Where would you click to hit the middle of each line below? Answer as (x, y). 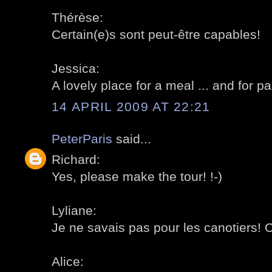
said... (132, 138)
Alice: (68, 262)
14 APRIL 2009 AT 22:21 (131, 106)
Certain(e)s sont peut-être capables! (156, 35)
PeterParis (82, 138)
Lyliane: (74, 211)
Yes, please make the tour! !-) (137, 177)
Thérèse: (77, 18)
